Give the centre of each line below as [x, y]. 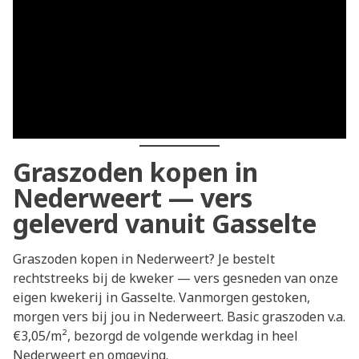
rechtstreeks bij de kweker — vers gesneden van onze [175, 278]
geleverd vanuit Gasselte [165, 224]
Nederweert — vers [133, 198]
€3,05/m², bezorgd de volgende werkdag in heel [155, 336]
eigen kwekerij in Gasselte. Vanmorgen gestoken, [161, 298]
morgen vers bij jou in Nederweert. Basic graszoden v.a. [179, 317]
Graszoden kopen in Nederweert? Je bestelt [144, 259]
